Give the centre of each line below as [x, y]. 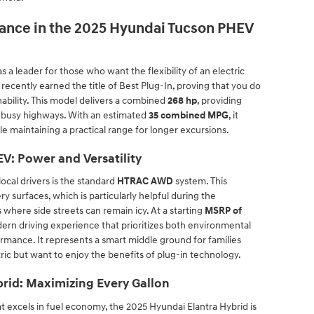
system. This [200, 181]
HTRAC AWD [145, 181]
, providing [219, 100]
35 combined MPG [189, 115]
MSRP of [223, 211]
